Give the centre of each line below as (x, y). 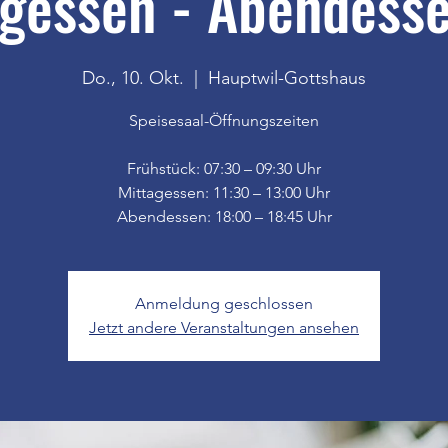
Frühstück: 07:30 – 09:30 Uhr (224, 168)
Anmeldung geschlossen (224, 303)
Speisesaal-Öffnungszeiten (224, 120)
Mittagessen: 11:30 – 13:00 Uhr (224, 192)
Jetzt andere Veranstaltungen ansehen (224, 327)
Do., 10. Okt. (133, 77)
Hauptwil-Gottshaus (287, 77)
